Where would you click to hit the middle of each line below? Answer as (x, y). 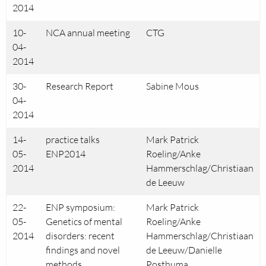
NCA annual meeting (88, 33)
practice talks (73, 140)
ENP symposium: (80, 207)
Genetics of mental (84, 221)
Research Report (80, 86)
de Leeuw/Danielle (184, 250)
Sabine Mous (172, 86)
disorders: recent (80, 236)
